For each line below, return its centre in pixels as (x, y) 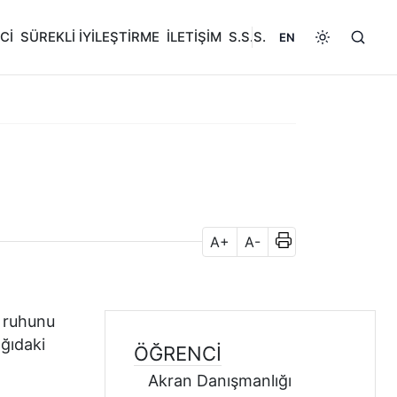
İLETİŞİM (194, 37)
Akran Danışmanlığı (220, 381)
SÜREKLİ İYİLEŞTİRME (90, 37)
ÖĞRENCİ (178, 354)
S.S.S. (247, 37)
